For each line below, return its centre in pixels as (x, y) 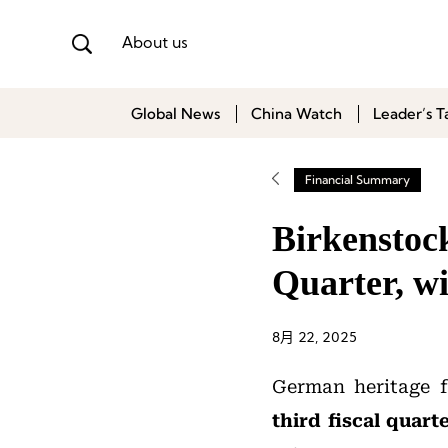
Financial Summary (357, 179)
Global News (175, 113)
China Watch (296, 113)
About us (155, 43)
